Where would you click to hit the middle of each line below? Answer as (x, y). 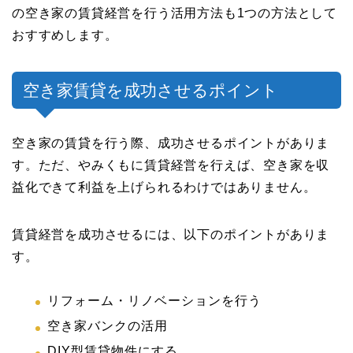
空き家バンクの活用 (108, 325)
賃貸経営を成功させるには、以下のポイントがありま (171, 234)
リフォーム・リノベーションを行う (154, 300)
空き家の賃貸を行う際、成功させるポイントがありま (171, 143)
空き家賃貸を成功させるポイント (150, 90)
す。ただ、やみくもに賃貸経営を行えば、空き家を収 (171, 165)
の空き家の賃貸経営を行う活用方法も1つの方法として (175, 13)
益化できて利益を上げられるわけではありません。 (164, 187)
